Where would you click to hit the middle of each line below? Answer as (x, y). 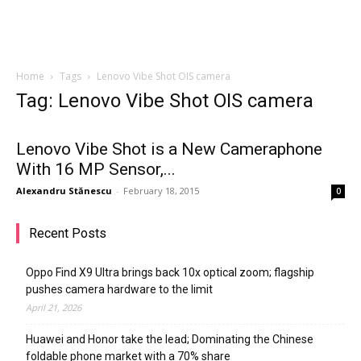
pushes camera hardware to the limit (119, 289)
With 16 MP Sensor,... (96, 169)
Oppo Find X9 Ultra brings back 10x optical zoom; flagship (170, 272)
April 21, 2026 (54, 307)
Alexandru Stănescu (64, 191)
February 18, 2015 (161, 191)
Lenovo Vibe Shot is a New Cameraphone (169, 149)
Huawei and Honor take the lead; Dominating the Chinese (170, 339)
